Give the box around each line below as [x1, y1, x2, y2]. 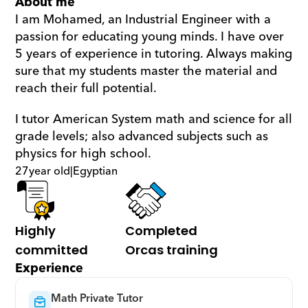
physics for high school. [15, 143, 152, 164]
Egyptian [73, 162, 118, 181]
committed [15, 241, 89, 258]
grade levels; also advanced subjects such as [15, 126, 269, 147]
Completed [125, 222, 198, 239]
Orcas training [125, 241, 219, 258]
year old [29, 162, 71, 181]
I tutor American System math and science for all [15, 109, 293, 130]
